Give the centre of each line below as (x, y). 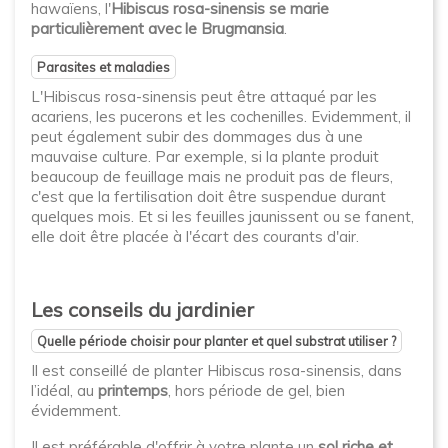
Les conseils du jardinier (142, 309)
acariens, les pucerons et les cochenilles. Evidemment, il (221, 116)
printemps (133, 390)
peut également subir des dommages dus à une (197, 136)
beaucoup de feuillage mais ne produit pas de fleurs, (212, 176)
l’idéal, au (64, 390)
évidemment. (76, 410)
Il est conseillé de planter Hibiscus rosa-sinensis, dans (216, 370)
